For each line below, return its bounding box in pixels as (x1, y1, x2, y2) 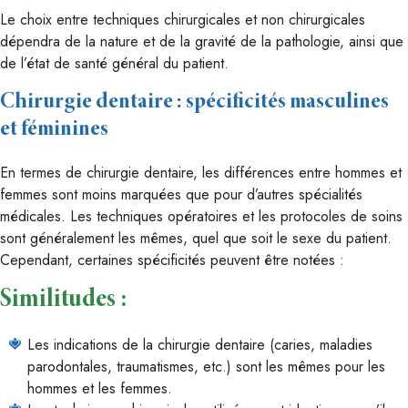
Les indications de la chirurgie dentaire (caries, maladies (27, 334, 372, 355)
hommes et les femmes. (27, 378, 172, 399)
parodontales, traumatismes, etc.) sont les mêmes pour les (27, 356, 385, 377)
